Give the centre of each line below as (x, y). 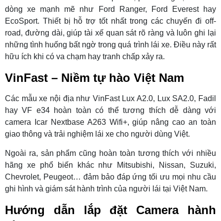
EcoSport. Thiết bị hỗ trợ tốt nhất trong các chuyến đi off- (110, 21)
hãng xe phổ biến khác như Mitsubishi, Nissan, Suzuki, (110, 165)
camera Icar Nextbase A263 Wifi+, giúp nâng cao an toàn (110, 122)
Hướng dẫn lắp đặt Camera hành (110, 210)
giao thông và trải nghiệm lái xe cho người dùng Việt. (97, 134)
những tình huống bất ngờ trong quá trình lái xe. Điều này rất (110, 45)
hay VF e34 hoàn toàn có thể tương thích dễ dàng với (110, 110)
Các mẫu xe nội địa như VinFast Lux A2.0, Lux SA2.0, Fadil (110, 99)
